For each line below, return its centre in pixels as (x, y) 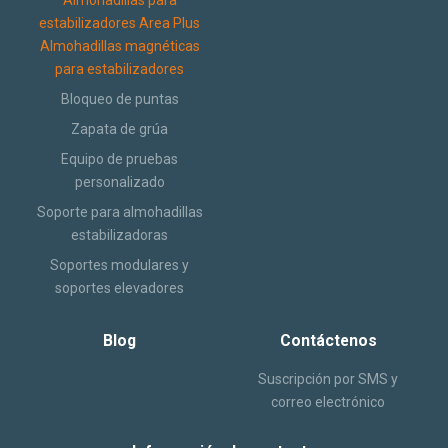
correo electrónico (328, 401)
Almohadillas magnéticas (119, 45)
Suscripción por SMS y (328, 378)
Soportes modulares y (120, 264)
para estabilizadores (120, 68)
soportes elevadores (120, 287)
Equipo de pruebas (120, 158)
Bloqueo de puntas (119, 98)
